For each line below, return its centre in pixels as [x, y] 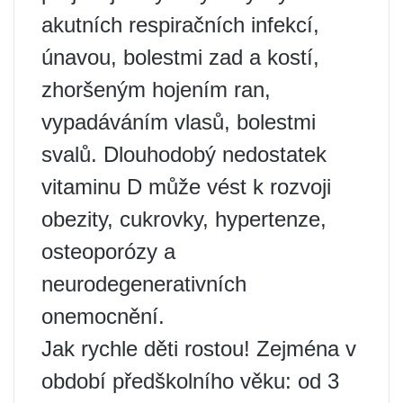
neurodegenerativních [144, 284]
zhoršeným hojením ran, [156, 90]
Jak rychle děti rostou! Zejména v [199, 349]
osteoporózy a [108, 252]
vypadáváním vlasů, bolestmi [179, 122]
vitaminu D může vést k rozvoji [186, 187]
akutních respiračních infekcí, [180, 25]
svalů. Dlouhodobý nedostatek [184, 155]
